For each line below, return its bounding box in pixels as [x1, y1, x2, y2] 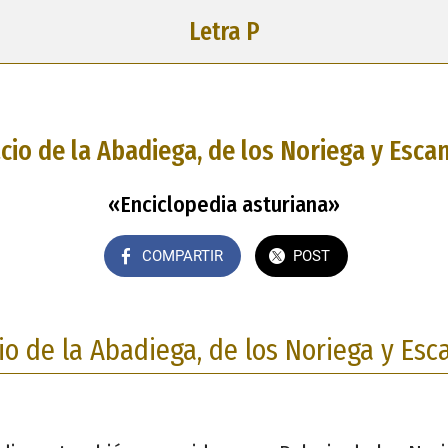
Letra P [188, 16, 260, 47]
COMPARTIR [141, 246, 223, 265]
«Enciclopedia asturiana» [108, 190, 340, 218]
